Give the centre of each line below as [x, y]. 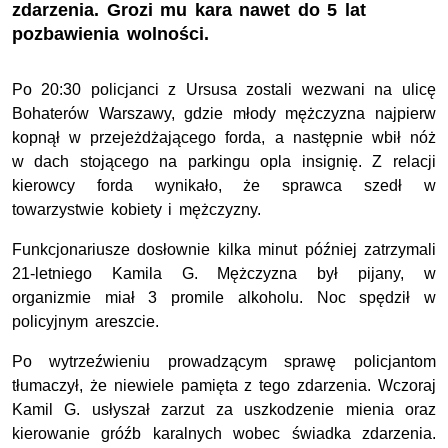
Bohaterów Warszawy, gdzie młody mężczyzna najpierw [224, 114]
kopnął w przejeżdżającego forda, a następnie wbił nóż [224, 138]
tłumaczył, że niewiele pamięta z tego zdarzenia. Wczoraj [224, 386]
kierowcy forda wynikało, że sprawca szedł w [224, 186]
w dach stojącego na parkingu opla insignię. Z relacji [224, 162]
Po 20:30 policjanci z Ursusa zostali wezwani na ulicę [224, 90]
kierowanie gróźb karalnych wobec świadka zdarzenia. [224, 434]
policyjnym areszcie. [85, 322]
